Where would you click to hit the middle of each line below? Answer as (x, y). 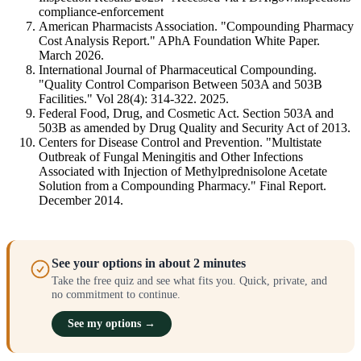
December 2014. (81, 200)
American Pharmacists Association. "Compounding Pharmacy (196, 26)
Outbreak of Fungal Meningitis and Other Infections (171, 156)
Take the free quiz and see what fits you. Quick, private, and (189, 280)
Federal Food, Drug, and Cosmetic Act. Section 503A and (186, 113)
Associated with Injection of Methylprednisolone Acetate (183, 171)
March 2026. (71, 55)
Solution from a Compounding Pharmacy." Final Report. (183, 185)
